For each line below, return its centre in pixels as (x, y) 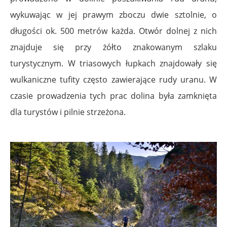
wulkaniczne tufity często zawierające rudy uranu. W (113, 80)
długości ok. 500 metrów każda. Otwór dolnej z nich (113, 31)
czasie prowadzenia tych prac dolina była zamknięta (113, 96)
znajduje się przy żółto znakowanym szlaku (113, 47)
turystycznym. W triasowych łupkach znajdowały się (113, 64)
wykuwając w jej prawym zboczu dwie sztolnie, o (113, 15)
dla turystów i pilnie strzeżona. (68, 112)
